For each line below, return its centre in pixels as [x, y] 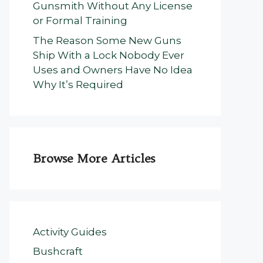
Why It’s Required [78, 84]
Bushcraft [58, 251]
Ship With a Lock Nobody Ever [109, 55]
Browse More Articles [94, 158]
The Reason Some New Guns [107, 40]
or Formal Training [80, 21]
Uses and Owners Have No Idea [113, 70]
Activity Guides [70, 232]
